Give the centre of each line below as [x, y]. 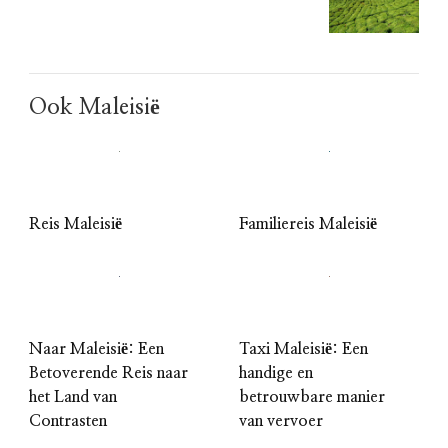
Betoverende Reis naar [108, 372]
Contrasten [68, 420]
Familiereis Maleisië [308, 223]
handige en [276, 372]
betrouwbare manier [312, 396]
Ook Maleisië [94, 106]
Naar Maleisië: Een [96, 348]
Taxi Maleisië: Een [303, 348]
